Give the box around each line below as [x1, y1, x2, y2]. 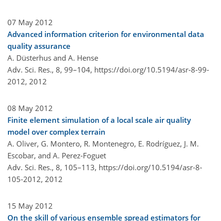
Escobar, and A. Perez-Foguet [7, 150, 106, 160]
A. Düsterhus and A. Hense [7, 52, 98, 63]
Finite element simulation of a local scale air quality [7, 114, 191, 125]
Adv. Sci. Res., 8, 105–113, [7, 162, 99, 172]
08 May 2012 [7, 103, 53, 113]
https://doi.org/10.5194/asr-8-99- [94, 64, 209, 74]
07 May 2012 [7, 17, 53, 27]
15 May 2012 [7, 200, 53, 211]
